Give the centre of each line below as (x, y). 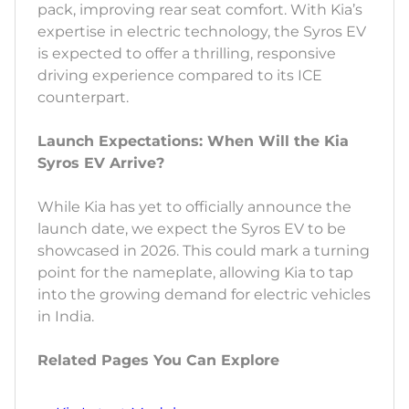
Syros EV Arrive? (101, 163)
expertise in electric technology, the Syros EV (202, 32)
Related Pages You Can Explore (158, 361)
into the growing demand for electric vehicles (204, 295)
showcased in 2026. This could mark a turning (204, 251)
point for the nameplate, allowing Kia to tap (195, 273)
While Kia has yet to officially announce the (194, 207)
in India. (66, 317)
